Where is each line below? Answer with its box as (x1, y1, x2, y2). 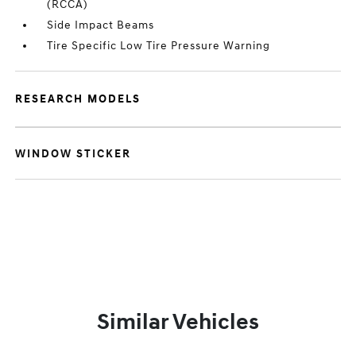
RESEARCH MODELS (15, 92, 141, 106)
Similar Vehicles (97, 308, 259, 336)
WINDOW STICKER (15, 147, 132, 161)
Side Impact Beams (47, 18, 155, 32)
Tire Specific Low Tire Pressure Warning (47, 39, 271, 52)
